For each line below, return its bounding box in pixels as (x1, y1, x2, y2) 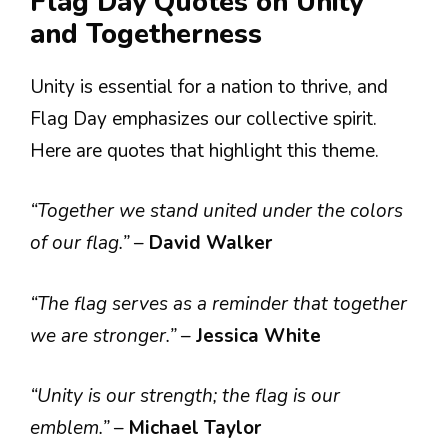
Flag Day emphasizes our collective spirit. (30, 105, 377, 132)
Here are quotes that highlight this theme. (30, 137, 379, 164)
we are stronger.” (30, 322, 181, 349)
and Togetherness (30, 15, 262, 53)
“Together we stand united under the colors (30, 198, 403, 224)
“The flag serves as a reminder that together (30, 290, 407, 317)
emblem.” (30, 415, 114, 441)
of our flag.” (30, 230, 134, 256)
